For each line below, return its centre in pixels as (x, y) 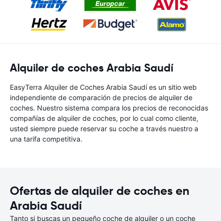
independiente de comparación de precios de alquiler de (101, 97)
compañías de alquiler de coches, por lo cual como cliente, (104, 118)
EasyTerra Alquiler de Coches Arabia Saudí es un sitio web (103, 87)
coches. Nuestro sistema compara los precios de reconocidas (109, 108)
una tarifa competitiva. (46, 139)
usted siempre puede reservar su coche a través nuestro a (104, 129)
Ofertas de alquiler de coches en (100, 191)
